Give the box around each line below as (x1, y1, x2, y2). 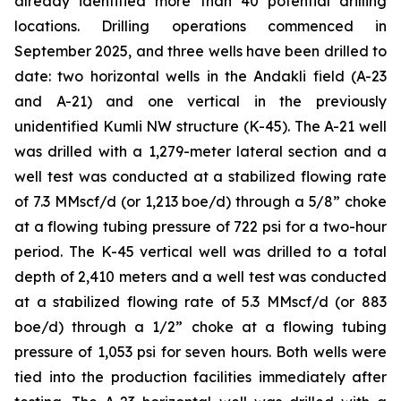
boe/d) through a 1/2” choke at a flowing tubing (14, 318, 387, 336)
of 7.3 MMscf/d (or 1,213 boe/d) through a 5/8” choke (14, 192, 387, 210)
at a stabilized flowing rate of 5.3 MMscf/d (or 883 (14, 293, 387, 311)
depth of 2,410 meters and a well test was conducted (14, 268, 387, 286)
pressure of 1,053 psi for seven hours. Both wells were (14, 343, 387, 361)
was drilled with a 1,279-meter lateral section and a (14, 142, 387, 160)
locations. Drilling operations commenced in (14, 17, 387, 35)
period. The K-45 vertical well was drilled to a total (14, 243, 387, 260)
